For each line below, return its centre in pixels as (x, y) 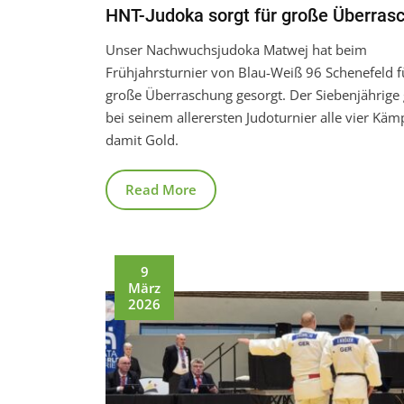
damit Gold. (142, 139)
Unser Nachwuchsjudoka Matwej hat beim (236, 49)
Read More (161, 189)
